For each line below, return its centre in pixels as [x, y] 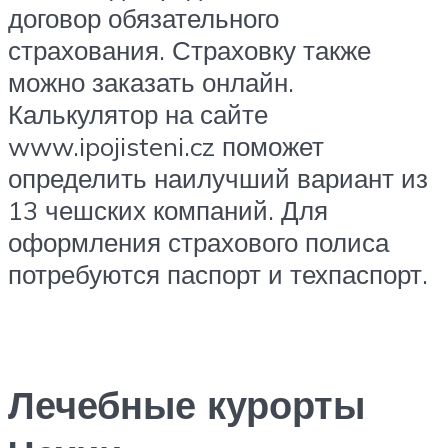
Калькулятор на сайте [138, 114]
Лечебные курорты [186, 404]
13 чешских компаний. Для [168, 210]
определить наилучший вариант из [218, 178]
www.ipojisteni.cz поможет [166, 146]
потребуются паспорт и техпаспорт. [218, 274]
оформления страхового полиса [198, 242]
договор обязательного [143, 18]
